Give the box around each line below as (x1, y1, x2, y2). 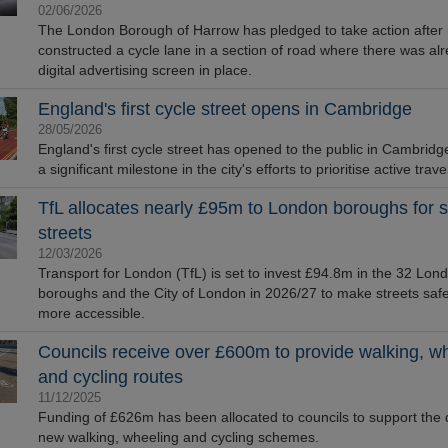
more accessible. (37, 305, 145, 321)
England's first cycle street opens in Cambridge (37, 99, 412, 119)
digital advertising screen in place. (37, 62, 252, 78)
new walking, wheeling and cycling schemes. (37, 429, 319, 445)
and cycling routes (37, 367, 183, 387)
